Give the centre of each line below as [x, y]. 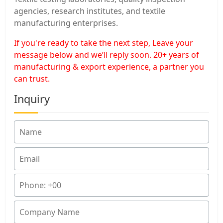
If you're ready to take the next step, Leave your [104, 43]
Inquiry [32, 99]
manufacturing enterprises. [66, 23]
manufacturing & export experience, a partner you [109, 66]
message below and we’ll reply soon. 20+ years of [107, 55]
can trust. [32, 78]
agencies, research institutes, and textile [90, 11]
